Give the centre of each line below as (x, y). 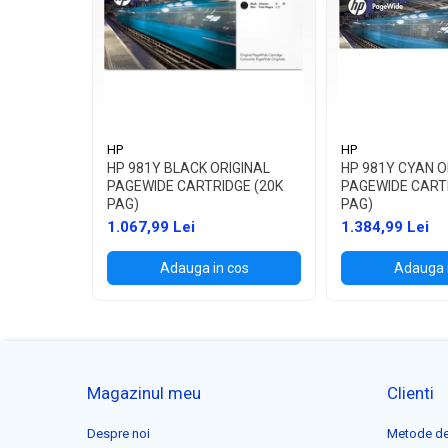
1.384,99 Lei (385, 227)
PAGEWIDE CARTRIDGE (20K (195, 186)
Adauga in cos (204, 268)
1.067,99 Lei (151, 227)
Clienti (410, 393)
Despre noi (118, 433)
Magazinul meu (144, 393)
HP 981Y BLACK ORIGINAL (188, 168)
